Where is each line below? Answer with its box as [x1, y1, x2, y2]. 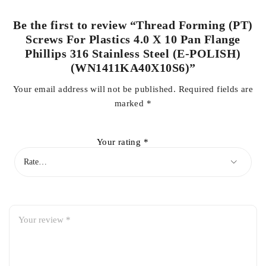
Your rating [96, 137, 144, 147]
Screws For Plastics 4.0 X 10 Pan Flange [26, 33, 240, 46]
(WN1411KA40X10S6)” [70, 61, 196, 74]
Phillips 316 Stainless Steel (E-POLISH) [25, 47, 241, 60]
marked [114, 99, 147, 108]
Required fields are [178, 84, 254, 94]
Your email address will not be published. [12, 84, 176, 94]
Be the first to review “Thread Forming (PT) [13, 18, 253, 31]
